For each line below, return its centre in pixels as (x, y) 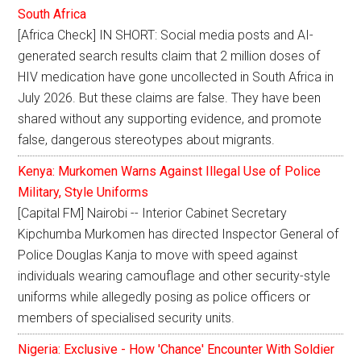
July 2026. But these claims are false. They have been (170, 98)
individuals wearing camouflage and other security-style (174, 276)
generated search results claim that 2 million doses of (169, 56)
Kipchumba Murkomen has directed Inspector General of (178, 234)
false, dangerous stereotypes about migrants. (147, 140)
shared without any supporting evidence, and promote (170, 119)
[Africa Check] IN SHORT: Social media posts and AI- (166, 35)
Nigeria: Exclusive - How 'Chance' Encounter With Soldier (176, 350)
